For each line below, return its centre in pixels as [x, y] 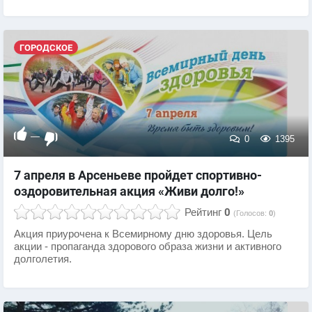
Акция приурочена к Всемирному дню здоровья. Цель [143, 234]
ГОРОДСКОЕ [46, 47]
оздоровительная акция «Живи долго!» [129, 192]
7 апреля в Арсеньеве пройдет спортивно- [138, 175]
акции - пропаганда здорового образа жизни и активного [148, 247]
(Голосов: [251, 213]
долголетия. [43, 259]
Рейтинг [203, 213]
